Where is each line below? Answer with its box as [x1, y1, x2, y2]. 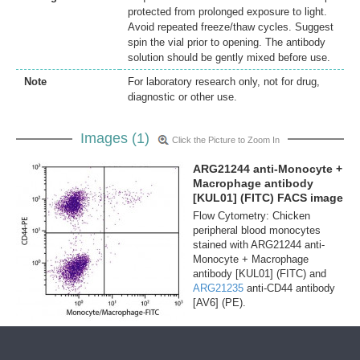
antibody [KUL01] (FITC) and [193, 268, 326, 280]
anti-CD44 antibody [243, 282, 335, 295]
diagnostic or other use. [128, 91, 237, 104]
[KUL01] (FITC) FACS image [193, 191, 343, 205]
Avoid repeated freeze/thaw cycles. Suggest [128, 21, 333, 34]
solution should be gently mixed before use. [128, 51, 330, 64]
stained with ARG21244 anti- [193, 239, 325, 252]
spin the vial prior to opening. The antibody [128, 36, 325, 49]
